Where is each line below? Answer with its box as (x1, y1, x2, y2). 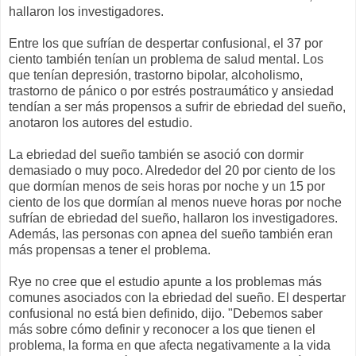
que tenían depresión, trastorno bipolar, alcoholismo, (9, 68, 303, 83)
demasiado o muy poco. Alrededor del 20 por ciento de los (9, 164, 335, 178)
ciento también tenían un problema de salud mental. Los (9, 52, 323, 67)
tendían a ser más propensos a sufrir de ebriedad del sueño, (9, 100, 346, 114)
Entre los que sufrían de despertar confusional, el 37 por (9, 37, 323, 51)
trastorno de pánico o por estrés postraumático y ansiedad (9, 84, 334, 99)
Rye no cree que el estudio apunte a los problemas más (9, 275, 322, 289)
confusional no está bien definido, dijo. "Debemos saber (9, 307, 323, 321)
